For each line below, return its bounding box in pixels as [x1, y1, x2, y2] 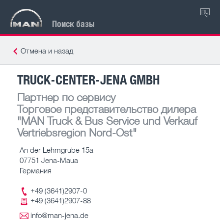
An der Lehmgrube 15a [20, 145, 93, 154]
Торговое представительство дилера [17, 102, 196, 115]
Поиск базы [52, 17, 95, 29]
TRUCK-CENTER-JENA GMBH [17, 70, 160, 88]
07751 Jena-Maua [20, 155, 78, 165]
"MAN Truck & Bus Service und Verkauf [17, 113, 197, 127]
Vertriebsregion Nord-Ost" [17, 125, 137, 139]
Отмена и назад [21, 46, 73, 55]
